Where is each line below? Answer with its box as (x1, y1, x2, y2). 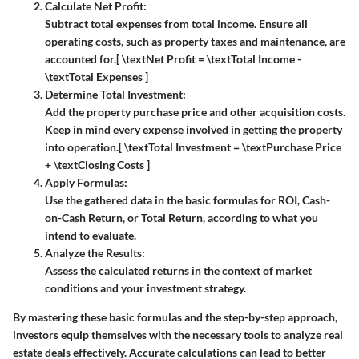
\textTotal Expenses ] (45, 70, 148, 84)
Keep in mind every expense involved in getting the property (45, 123, 342, 137)
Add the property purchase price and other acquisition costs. (45, 105, 345, 119)
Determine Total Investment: (45, 87, 186, 102)
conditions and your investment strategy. (45, 281, 246, 296)
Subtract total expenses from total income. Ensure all (45, 17, 308, 31)
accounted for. (45, 52, 116, 67)
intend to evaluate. (45, 228, 136, 243)
